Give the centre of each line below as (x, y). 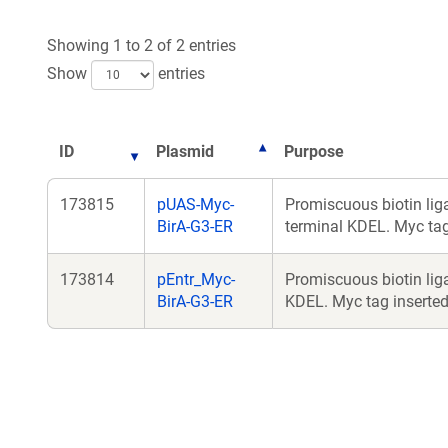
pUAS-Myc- (195, 204)
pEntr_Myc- (196, 279)
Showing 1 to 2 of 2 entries (141, 45)
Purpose (314, 151)
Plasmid (185, 151)
